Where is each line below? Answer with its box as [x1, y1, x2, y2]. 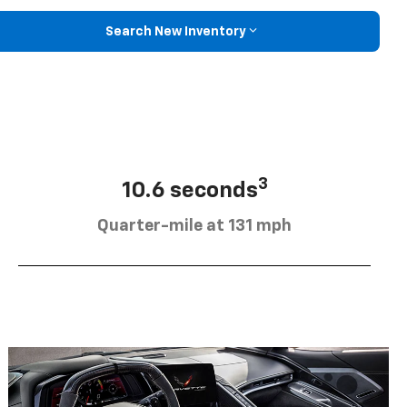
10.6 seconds [121, 179, 258, 202]
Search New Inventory [104, 25, 246, 38]
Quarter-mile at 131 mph [97, 217, 292, 234]
